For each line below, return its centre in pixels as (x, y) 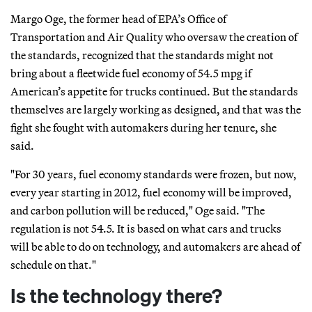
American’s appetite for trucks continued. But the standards (154, 91)
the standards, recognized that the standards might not (142, 55)
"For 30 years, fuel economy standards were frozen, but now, (154, 174)
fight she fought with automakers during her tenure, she (143, 127)
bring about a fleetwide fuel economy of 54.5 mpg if (131, 73)
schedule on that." (53, 264)
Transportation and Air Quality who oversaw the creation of (154, 37)
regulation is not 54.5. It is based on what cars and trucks (146, 228)
